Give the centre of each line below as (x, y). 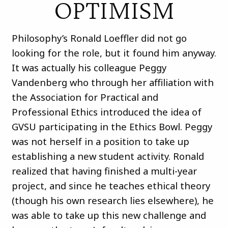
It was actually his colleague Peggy (89, 67)
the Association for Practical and (85, 97)
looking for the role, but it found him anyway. (114, 52)
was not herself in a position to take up (101, 141)
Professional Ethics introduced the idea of (107, 111)
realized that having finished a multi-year (104, 170)
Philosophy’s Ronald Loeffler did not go (99, 38)
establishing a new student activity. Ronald (108, 156)
